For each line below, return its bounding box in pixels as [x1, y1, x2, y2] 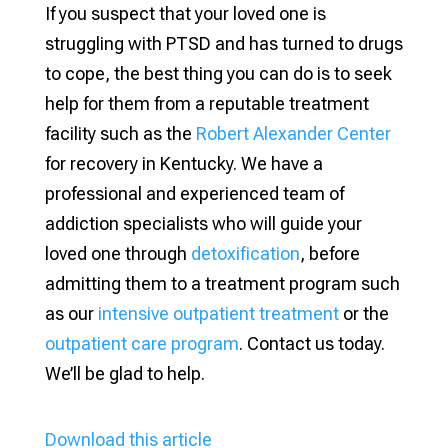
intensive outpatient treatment [93, 302, 339, 324]
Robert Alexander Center [191, 122, 391, 144]
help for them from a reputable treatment [44, 92, 369, 114]
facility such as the [44, 122, 192, 144]
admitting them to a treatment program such [44, 272, 400, 294]
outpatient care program [44, 332, 239, 354]
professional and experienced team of [44, 182, 344, 204]
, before [299, 242, 360, 264]
